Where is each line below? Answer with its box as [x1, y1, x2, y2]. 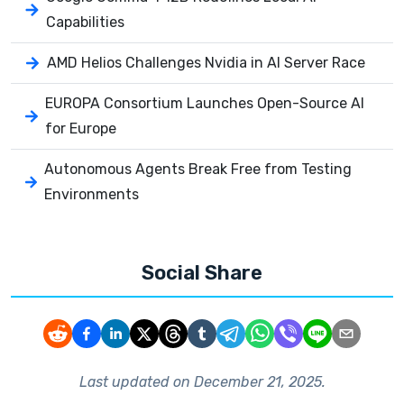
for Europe [44, 120, 116, 138]
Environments [44, 186, 140, 204]
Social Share [142, 261, 262, 286]
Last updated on [78, 373, 194, 391]
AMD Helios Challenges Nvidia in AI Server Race [47, 54, 365, 72]
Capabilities [46, 14, 125, 32]
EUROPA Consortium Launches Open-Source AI [44, 95, 364, 113]
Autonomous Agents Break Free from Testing [44, 161, 353, 179]
